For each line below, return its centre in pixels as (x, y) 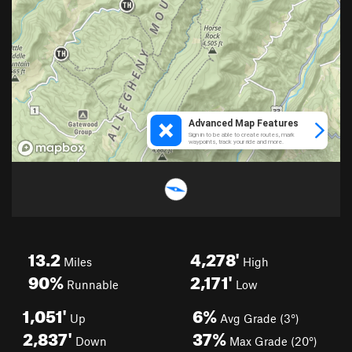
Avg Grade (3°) (258, 318)
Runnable (91, 284)
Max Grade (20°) (272, 341)
